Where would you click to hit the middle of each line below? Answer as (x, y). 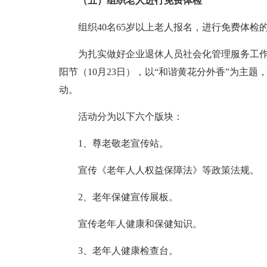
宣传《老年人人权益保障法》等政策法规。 (168, 170)
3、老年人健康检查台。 (128, 251)
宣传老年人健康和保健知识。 (140, 224)
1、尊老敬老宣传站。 (123, 143)
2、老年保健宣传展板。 (128, 197)
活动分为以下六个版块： (130, 117)
